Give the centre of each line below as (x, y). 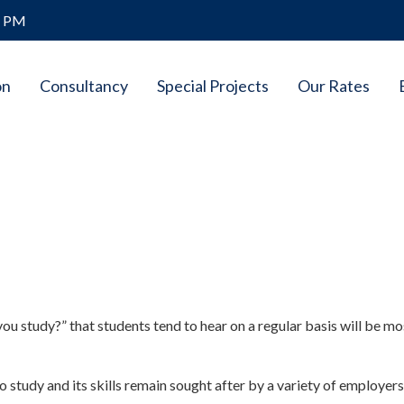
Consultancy (83, 86)
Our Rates (333, 86)
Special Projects (212, 86)
